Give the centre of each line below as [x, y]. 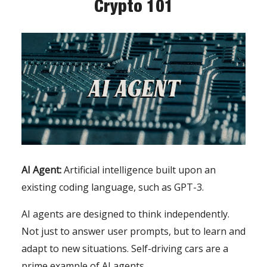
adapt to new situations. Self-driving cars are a [125, 249]
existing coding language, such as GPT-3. [113, 187]
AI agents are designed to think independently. [125, 214]
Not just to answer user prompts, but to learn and [133, 232]
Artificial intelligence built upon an [140, 170]
